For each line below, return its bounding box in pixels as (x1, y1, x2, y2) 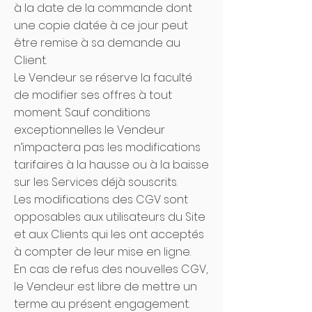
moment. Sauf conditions (14, 104, 150, 120)
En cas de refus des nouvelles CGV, (14, 261, 208, 277)
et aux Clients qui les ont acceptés (14, 226, 204, 242)
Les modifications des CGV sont (14, 192, 188, 208)
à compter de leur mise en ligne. (14, 244, 194, 260)
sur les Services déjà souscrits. (14, 174, 180, 190)
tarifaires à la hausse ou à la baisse (14, 157, 209, 173)
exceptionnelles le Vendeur (14, 122, 165, 138)
